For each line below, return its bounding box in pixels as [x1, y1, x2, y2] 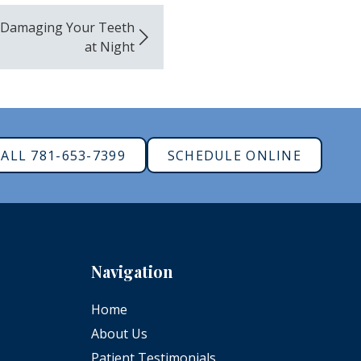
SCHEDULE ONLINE [167, 146, 301, 164]
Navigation [90, 259, 173, 282]
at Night [84, 37, 135, 56]
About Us [90, 324, 147, 342]
